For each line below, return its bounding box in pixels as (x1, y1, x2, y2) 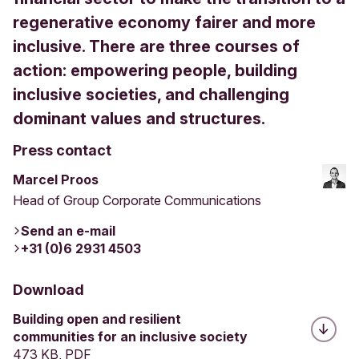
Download (13, 280, 84, 298)
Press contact (13, 141, 111, 159)
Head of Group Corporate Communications (13, 192, 261, 208)
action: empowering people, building (13, 60, 297, 80)
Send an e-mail (21, 222, 115, 239)
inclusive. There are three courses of (13, 36, 300, 56)
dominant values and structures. (13, 108, 265, 128)
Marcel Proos (13, 171, 99, 188)
